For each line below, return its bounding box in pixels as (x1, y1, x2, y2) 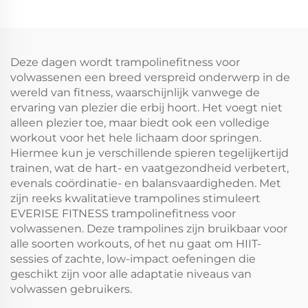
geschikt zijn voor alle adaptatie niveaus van (10, 267, 252, 280)
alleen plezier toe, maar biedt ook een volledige (10, 115, 269, 129)
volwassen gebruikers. (10, 282, 132, 296)
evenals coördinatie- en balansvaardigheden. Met (10, 176, 281, 190)
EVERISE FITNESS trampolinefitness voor (10, 206, 236, 220)
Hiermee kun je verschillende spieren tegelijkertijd (10, 146, 289, 159)
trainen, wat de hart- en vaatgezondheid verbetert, (10, 161, 289, 175)
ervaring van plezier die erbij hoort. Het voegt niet (10, 100, 283, 114)
